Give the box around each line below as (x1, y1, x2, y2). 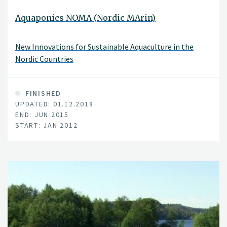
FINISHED (23, 88, 61, 98)
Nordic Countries (15, 54, 73, 64)
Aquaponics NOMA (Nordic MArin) (15, 12, 156, 23)
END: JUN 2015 (15, 109, 69, 119)
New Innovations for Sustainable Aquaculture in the (15, 42, 194, 52)
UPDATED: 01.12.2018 (15, 99, 94, 108)
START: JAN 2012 (15, 120, 78, 130)
